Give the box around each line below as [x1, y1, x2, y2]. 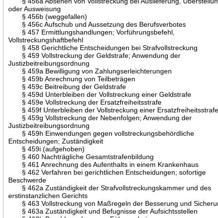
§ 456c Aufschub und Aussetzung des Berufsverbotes [8, 20, 186, 28]
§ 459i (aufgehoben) [8, 145, 85, 153]
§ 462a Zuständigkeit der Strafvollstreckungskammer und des [8, 183, 212, 192]
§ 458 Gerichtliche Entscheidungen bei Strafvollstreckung [8, 43, 198, 52]
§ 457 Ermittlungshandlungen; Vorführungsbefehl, [8, 28, 175, 36]
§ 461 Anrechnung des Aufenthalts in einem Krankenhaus [8, 160, 199, 168]
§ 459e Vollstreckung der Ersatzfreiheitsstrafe [8, 98, 162, 106]
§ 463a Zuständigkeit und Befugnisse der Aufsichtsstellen [8, 207, 198, 215]
